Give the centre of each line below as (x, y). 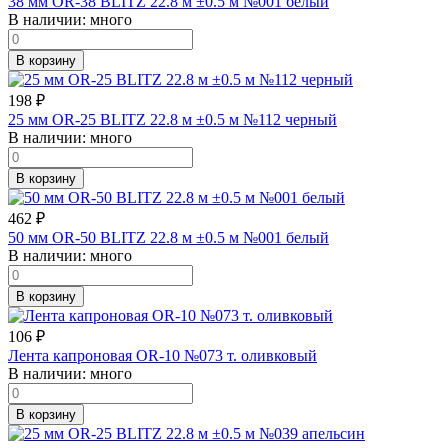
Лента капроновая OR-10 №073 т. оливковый (162, 355)
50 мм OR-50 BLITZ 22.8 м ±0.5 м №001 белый (168, 237)
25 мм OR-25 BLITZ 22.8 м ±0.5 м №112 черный (172, 119)
